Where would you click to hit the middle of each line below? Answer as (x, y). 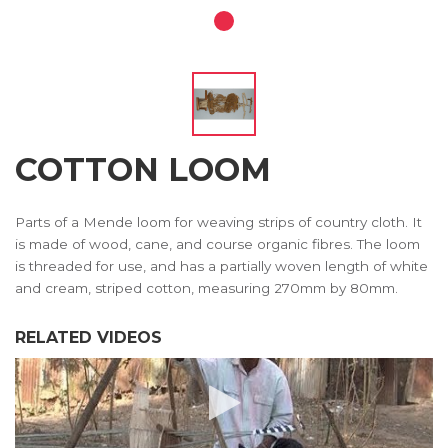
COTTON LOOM (143, 169)
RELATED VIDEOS (88, 337)
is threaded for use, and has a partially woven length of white (221, 266)
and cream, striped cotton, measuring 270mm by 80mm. (206, 288)
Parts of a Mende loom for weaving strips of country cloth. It (218, 222)
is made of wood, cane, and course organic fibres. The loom (217, 244)
